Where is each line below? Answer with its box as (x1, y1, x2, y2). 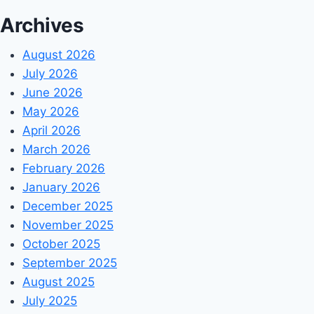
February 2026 (22, 161, 105, 176)
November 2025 (22, 218, 114, 233)
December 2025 (22, 199, 113, 214)
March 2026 (22, 142, 90, 157)
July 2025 (22, 294, 77, 308)
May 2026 (22, 104, 79, 119)
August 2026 (22, 48, 95, 62)
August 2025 (22, 275, 95, 289)
